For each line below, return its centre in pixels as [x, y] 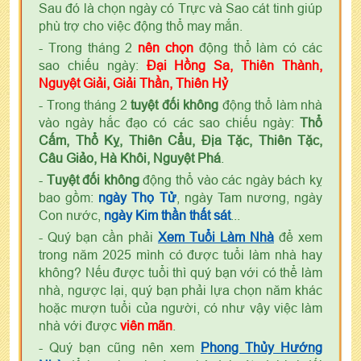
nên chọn [166, 47]
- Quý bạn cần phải [98, 237]
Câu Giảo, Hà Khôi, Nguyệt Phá [130, 158]
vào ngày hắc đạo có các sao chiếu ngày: [169, 122]
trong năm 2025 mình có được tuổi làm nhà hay [180, 254]
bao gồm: [69, 197]
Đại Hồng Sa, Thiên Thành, [234, 65]
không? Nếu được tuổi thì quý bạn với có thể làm [180, 272]
